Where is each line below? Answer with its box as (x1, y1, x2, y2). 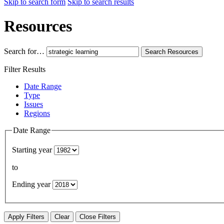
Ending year (12, 180, 50, 189)
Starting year (12, 145, 52, 154)
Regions (24, 108, 50, 117)
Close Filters (79, 213, 116, 221)
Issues (24, 99, 43, 108)
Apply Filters (8, 213, 44, 221)
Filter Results (4, 64, 45, 73)
